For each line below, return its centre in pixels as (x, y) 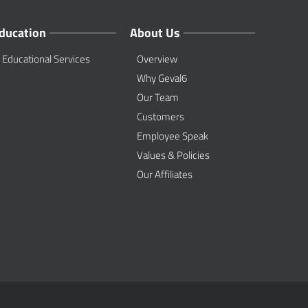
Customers (161, 117)
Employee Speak (173, 136)
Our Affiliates (165, 174)
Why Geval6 (162, 78)
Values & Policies (174, 155)
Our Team (158, 97)
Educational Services (46, 59)
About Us (155, 33)
